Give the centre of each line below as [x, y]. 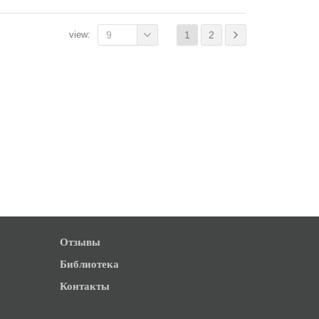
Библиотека [89, 264]
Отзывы [80, 242]
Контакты [84, 286]
